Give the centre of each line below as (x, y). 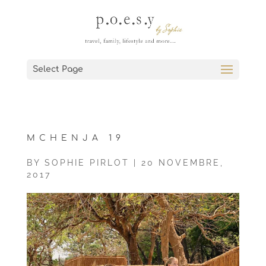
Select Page (58, 69)
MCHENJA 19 (75, 138)
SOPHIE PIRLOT (87, 163)
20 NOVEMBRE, (182, 163)
